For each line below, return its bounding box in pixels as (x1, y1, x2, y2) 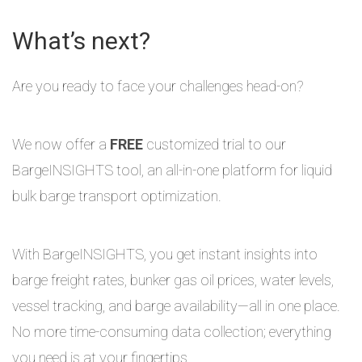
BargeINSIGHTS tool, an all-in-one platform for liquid (12, 162, 332, 179)
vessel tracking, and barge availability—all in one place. (12, 297, 340, 314)
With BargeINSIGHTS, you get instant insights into (12, 246, 318, 263)
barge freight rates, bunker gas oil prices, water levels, (12, 271, 334, 288)
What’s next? (12, 27, 150, 55)
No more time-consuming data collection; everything (12, 323, 331, 340)
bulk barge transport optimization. (12, 187, 221, 204)
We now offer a (12, 136, 110, 153)
